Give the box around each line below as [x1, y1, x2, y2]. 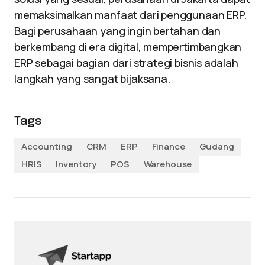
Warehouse [143, 158, 192, 170]
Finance [151, 140, 185, 153]
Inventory [56, 158, 97, 170]
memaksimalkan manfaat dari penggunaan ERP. [14, 8, 247, 22]
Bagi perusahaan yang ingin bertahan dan [14, 24, 221, 38]
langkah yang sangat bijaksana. [14, 72, 170, 86]
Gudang [199, 140, 234, 153]
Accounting [21, 140, 72, 153]
